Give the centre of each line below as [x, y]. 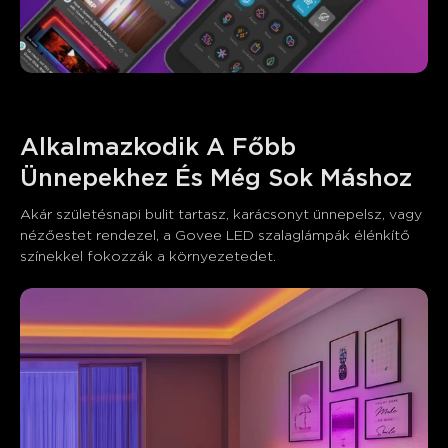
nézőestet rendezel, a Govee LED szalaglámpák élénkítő [217, 235]
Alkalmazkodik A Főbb [161, 147]
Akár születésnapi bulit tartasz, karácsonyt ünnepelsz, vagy [223, 214]
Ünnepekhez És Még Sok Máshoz [216, 178]
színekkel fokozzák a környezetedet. [148, 256]
